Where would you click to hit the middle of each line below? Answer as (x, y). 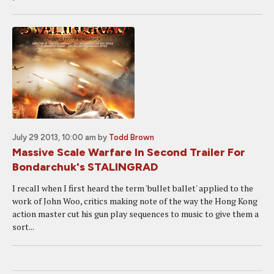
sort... (23, 227)
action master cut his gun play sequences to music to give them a (135, 214)
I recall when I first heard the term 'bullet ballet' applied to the (133, 188)
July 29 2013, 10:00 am (54, 137)
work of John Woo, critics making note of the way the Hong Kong (135, 201)
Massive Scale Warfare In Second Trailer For (129, 152)
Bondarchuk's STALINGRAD (85, 167)
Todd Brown (131, 137)
